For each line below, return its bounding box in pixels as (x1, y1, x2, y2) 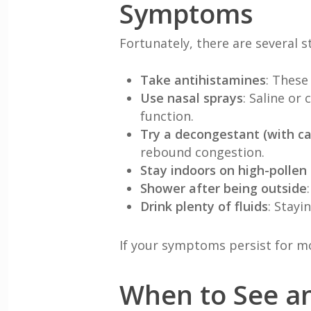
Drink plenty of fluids (140, 198, 268, 215)
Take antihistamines (140, 72, 266, 88)
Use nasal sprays (140, 90, 243, 106)
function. (140, 108, 194, 124)
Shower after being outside (140, 180, 307, 196)
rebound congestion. (140, 144, 264, 160)
